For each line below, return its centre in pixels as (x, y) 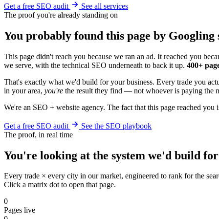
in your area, (24, 90)
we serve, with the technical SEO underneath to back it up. (95, 65)
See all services (105, 6)
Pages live (20, 210)
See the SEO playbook (116, 126)
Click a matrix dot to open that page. (60, 185)
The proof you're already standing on (61, 15)
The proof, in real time (38, 134)
